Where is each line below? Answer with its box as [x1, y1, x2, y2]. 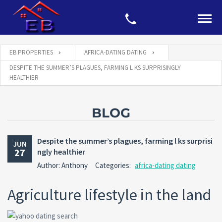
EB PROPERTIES [9, 48, 53, 56]
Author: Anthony [37, 161, 88, 170]
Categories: [95, 161, 132, 170]
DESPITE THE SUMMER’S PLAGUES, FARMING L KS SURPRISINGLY [9, 63, 181, 72]
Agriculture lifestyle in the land [7, 185, 211, 205]
